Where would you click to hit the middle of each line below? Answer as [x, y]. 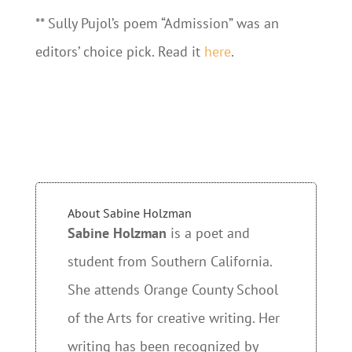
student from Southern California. [169, 261]
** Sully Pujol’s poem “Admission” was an [157, 23]
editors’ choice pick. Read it [119, 51]
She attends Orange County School [172, 290]
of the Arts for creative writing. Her [173, 318]
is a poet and [208, 233]
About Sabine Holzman [129, 213]
